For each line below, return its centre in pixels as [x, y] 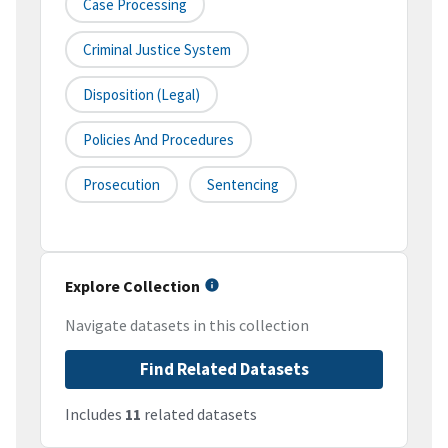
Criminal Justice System [157, 50]
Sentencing [243, 185]
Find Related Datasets [224, 369]
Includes [95, 414]
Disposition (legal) [141, 95]
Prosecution [121, 185]
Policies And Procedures [158, 140]
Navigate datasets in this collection [187, 325]
